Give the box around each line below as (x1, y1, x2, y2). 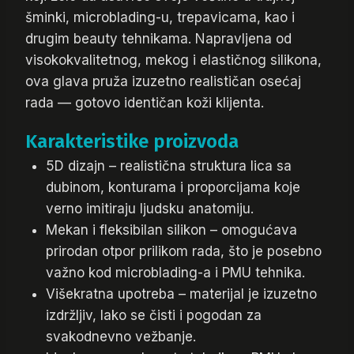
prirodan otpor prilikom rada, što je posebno (45, 243, 322, 259)
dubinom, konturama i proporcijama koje (45, 179, 300, 195)
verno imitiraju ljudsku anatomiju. (45, 200, 254, 217)
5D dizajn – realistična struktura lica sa (45, 157, 292, 174)
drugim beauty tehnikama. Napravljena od (25, 30, 292, 47)
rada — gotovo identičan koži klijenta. (25, 94, 264, 111)
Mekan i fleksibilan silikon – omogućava (45, 221, 297, 238)
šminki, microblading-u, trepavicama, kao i (25, 9, 295, 25)
